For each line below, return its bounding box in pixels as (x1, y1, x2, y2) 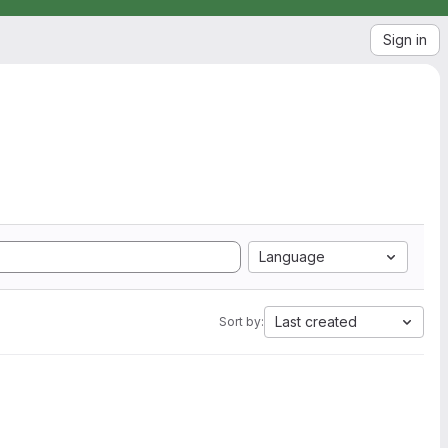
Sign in (383, 31, 427, 48)
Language (259, 248, 325, 265)
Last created (275, 313, 357, 330)
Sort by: (219, 314, 264, 329)
